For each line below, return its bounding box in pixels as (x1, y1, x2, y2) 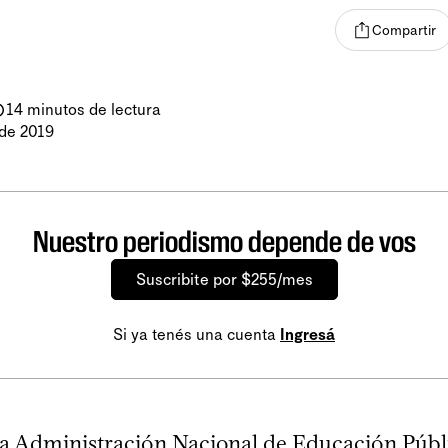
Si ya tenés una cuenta (113, 325, 280, 345)
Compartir (372, 21, 436, 39)
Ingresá (280, 325, 335, 345)
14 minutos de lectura (6, 100, 161, 120)
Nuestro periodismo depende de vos (32, 224, 416, 260)
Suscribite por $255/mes (135, 270, 313, 290)
